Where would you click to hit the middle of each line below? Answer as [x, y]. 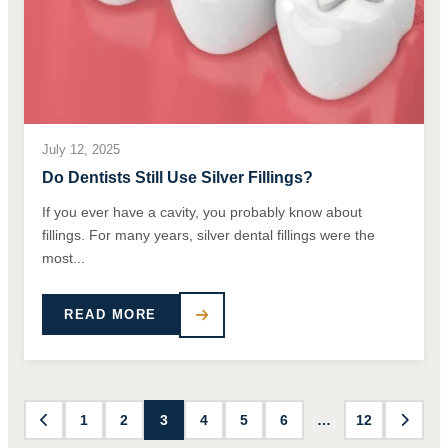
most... [63, 257]
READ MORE [110, 315]
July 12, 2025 [81, 149]
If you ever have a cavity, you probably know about [202, 211]
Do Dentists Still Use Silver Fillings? [177, 177]
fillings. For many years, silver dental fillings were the [208, 234]
